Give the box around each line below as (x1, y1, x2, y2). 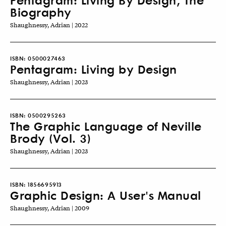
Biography (10, 4, 72, 20)
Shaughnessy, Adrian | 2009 (10, 203, 89, 212)
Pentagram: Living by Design (10, 61, 177, 77)
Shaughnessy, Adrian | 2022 (10, 20, 88, 30)
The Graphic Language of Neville (10, 118, 202, 134)
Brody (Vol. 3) (10, 130, 91, 146)
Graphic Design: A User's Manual (10, 187, 201, 203)
